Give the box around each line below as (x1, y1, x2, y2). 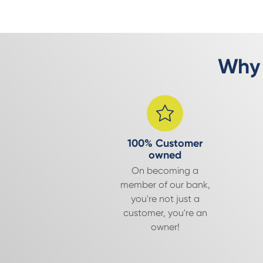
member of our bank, (120, 179, 210, 190)
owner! (150, 221, 180, 232)
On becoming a (131, 165, 199, 176)
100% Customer (127, 137, 203, 150)
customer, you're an (123, 207, 207, 218)
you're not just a (130, 193, 200, 204)
